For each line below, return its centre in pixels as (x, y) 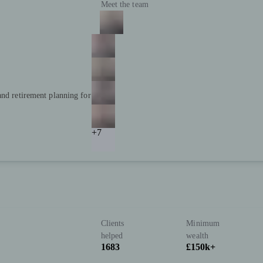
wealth (197, 236)
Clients (112, 224)
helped (112, 236)
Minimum (203, 224)
